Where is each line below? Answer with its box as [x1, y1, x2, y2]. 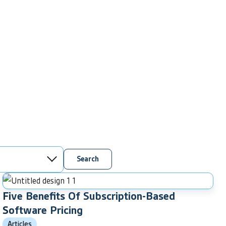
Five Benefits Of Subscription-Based [3, 188, 175, 203]
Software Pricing [3, 202, 83, 217]
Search [77, 154, 99, 164]
